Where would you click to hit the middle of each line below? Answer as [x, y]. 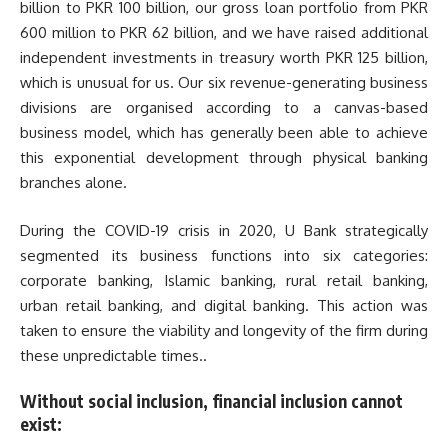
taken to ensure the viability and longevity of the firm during [224, 330]
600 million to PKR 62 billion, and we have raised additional [224, 33]
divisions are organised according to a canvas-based [224, 108]
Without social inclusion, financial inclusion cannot [211, 401]
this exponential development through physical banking [224, 158]
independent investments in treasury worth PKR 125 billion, [224, 58]
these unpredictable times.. [113, 355]
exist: [41, 424]
